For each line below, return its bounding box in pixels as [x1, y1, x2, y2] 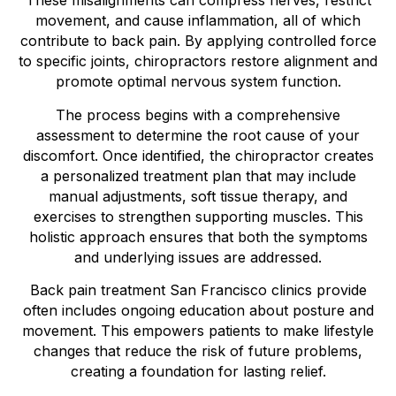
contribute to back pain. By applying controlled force [19, 32, 377, 50]
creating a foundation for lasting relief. [70, 362, 326, 381]
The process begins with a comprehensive [56, 105, 340, 124]
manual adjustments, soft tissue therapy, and [49, 187, 347, 205]
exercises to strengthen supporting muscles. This [33, 207, 363, 225]
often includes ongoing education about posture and [22, 301, 374, 320]
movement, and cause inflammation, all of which [35, 11, 361, 30]
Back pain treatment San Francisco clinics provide [29, 281, 367, 300]
